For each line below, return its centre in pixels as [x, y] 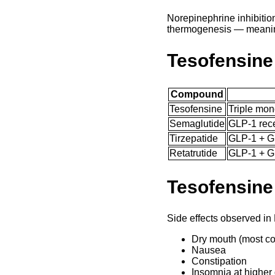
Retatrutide [193, 153]
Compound [197, 95]
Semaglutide [197, 124]
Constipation [219, 261]
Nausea [209, 250]
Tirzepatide [194, 139]
